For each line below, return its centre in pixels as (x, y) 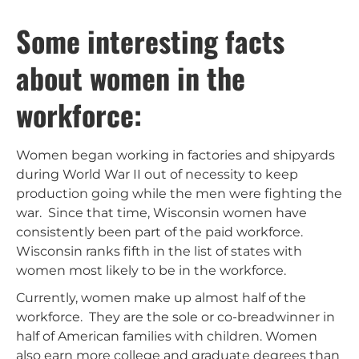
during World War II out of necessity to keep (157, 174)
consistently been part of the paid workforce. (159, 232)
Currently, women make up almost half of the (161, 297)
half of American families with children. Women (167, 336)
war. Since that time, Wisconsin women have (161, 212)
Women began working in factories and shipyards (175, 155)
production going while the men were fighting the (179, 193)
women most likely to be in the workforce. (151, 270)
